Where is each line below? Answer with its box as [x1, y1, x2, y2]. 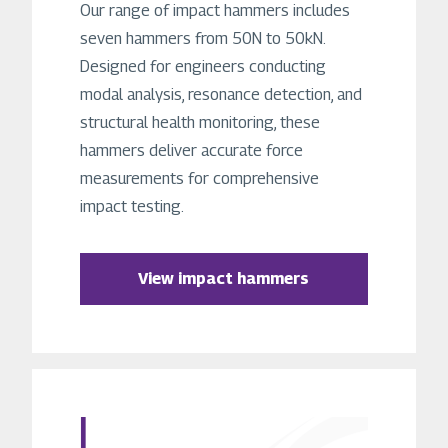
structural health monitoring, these [80, 113, 320, 133]
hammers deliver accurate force [80, 141, 303, 161]
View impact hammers [138, 269, 310, 289]
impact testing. [80, 197, 184, 217]
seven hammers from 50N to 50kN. [80, 29, 325, 49]
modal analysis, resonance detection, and [80, 85, 362, 105]
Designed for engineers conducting [80, 57, 326, 77]
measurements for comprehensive [80, 169, 319, 189]
